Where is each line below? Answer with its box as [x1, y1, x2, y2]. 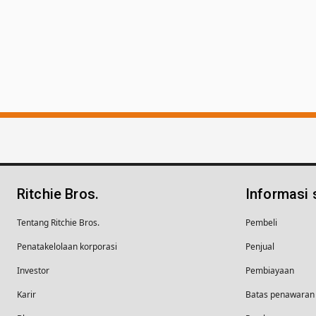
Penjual [245, 240, 274, 253]
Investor [17, 264, 49, 276]
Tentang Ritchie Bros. [17, 216, 99, 229]
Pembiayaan [245, 264, 294, 276]
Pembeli [245, 216, 277, 229]
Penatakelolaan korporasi [17, 240, 117, 253]
